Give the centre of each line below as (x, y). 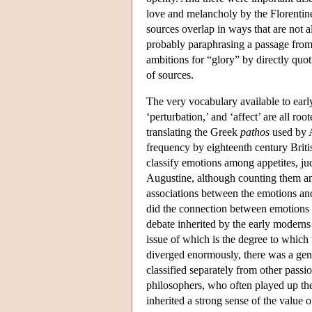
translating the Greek (193, 132)
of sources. (170, 75)
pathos (255, 132)
